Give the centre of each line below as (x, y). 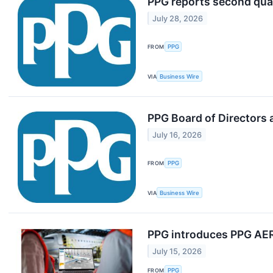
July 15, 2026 (177, 251)
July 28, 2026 (178, 18)
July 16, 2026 (177, 135)
